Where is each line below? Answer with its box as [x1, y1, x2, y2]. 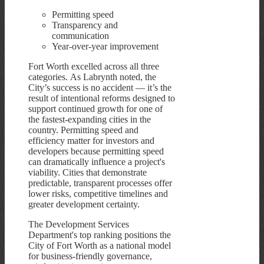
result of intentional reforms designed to [28, 93, 175, 104]
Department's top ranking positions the [28, 230, 171, 240]
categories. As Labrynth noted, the [28, 72, 156, 82]
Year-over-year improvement [52, 41, 159, 52]
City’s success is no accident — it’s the [28, 82, 171, 93]
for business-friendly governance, [28, 251, 152, 262]
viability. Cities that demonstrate [28, 167, 147, 178]
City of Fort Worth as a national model [28, 240, 171, 251]
